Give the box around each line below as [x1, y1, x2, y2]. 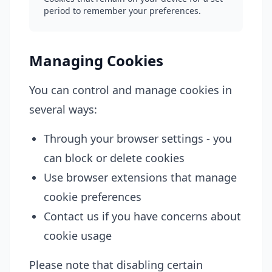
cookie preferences [44, 189, 141, 204]
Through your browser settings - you [44, 131, 232, 146]
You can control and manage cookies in [29, 83, 232, 97]
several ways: [29, 102, 97, 117]
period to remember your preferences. [44, 5, 201, 16]
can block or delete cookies [44, 151, 185, 165]
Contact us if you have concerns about [44, 209, 241, 223]
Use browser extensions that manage [44, 170, 237, 185]
